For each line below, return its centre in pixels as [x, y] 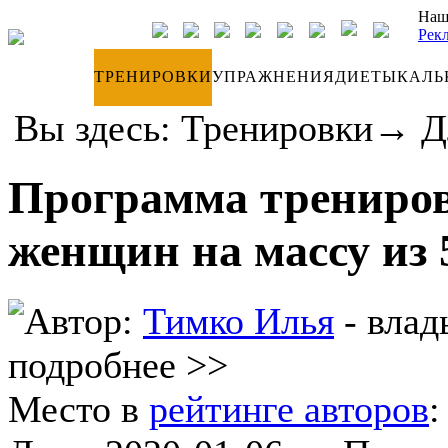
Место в [78, 408]
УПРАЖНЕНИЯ [273, 76]
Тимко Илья [238, 320]
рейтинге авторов [289, 408]
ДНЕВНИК [51, 76]
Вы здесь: [97, 128]
